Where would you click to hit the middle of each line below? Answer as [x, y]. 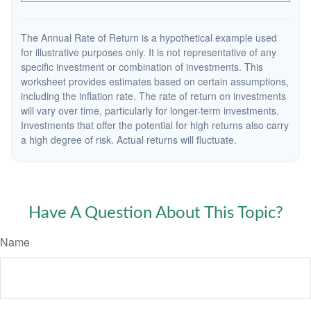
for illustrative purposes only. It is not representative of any [149, 52]
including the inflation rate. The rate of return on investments [153, 96]
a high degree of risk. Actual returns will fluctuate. [129, 140]
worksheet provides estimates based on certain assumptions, [155, 81]
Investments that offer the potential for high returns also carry [155, 125]
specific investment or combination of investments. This [142, 67]
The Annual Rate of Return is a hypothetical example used [149, 37]
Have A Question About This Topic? [155, 213]
